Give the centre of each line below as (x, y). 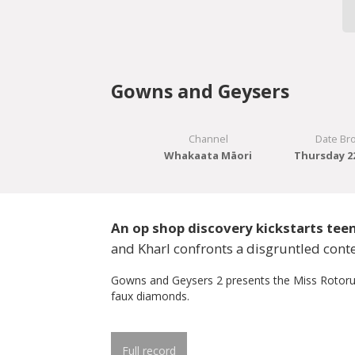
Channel (208, 139)
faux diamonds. (150, 296)
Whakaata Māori (208, 156)
